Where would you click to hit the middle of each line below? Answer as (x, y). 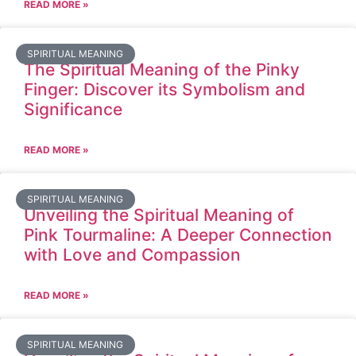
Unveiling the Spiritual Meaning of (159, 215)
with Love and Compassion (132, 255)
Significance (73, 109)
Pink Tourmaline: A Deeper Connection (178, 235)
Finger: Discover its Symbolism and (164, 89)
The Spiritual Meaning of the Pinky (162, 70)
